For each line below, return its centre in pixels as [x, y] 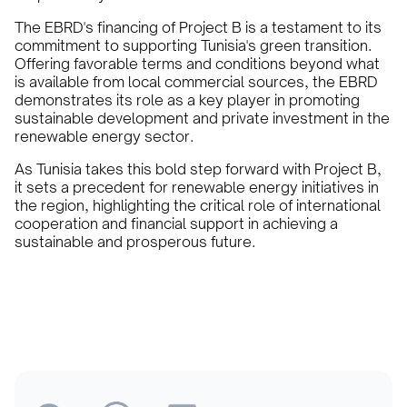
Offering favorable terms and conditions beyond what [197, 64]
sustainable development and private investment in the [202, 118]
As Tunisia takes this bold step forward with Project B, [198, 169]
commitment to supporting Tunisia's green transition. [193, 45]
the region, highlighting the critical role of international [198, 205]
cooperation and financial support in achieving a [176, 223]
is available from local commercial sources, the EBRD [196, 82]
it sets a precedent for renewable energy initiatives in [197, 187]
